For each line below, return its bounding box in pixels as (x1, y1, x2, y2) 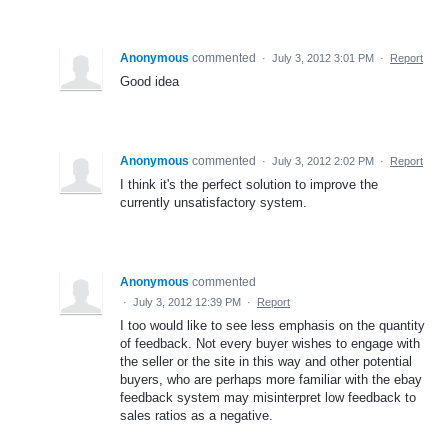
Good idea (120, 73, 179, 89)
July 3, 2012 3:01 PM (272, 51, 374, 64)
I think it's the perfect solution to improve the (120, 176, 378, 192)
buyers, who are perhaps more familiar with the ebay (120, 371, 422, 387)
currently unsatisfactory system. (120, 194, 307, 210)
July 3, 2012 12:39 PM (133, 295, 241, 308)
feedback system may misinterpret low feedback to (120, 389, 416, 405)
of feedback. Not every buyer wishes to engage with (120, 335, 420, 351)
